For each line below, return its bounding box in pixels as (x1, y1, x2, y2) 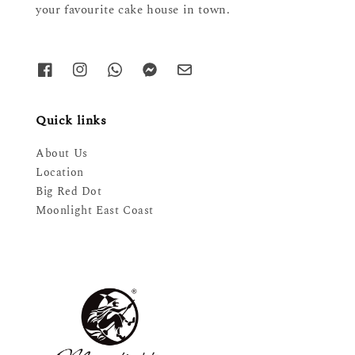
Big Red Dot (36, 183, 102, 200)
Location (36, 164, 84, 181)
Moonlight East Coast (36, 202, 154, 219)
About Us (36, 145, 88, 162)
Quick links (36, 111, 107, 131)
